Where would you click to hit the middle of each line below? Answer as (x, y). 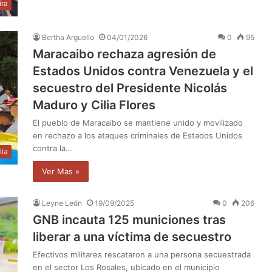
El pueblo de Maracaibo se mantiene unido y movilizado (138, 122)
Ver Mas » (61, 171)
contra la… (53, 148)
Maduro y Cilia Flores (94, 105)
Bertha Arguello (68, 37)
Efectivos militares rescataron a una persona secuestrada (142, 254)
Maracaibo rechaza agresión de (124, 54)
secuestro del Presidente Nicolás (130, 88)
